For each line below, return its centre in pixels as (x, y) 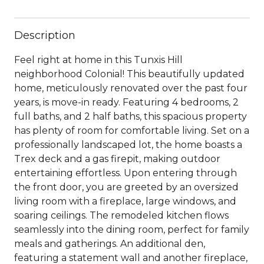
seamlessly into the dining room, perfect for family (132, 229)
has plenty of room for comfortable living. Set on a (132, 130)
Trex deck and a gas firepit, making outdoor (117, 159)
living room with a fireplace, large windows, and (125, 201)
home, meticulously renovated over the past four (131, 88)
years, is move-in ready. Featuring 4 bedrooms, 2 (126, 102)
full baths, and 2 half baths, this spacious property (131, 116)
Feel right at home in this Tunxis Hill (98, 60)
